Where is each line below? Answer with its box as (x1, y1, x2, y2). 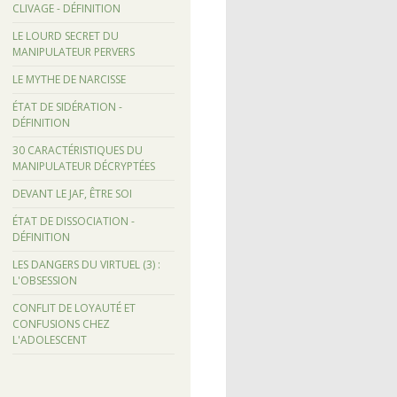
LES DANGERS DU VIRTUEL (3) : (12, 256, 160, 272)
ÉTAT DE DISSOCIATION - (12, 213, 135, 229)
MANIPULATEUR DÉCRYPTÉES (12, 158, 155, 174)
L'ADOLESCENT (12, 331, 87, 347)
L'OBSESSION (12, 272, 77, 288)
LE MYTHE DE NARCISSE (12, 71, 126, 87)
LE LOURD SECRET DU (12, 27, 119, 43)
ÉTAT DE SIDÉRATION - (12, 98, 122, 114)
